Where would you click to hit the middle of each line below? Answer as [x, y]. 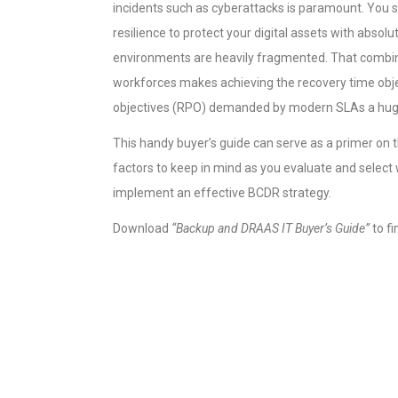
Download [142, 228]
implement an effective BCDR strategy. [222, 193]
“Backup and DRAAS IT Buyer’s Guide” [271, 228]
